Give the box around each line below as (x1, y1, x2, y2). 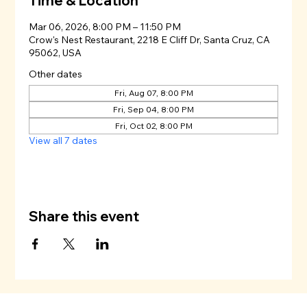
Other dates (29, 68, 83, 81)
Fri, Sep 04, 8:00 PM (113, 104, 194, 115)
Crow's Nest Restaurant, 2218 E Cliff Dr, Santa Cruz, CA (29, 34, 271, 47)
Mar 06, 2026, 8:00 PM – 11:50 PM (29, 21, 182, 34)
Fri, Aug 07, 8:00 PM (114, 88, 193, 99)
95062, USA (29, 47, 82, 60)
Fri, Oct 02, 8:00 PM (114, 121, 193, 132)
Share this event (29, 208, 140, 225)
